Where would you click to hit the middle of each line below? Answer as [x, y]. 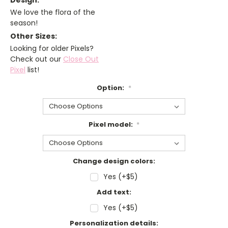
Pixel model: [111, 125]
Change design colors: [114, 161]
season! [24, 23]
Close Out [81, 59]
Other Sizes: [34, 36]
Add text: [114, 192]
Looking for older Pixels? [52, 49]
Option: [111, 88]
